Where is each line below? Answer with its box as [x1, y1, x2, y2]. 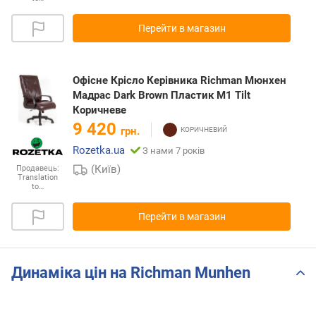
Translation [18, 173, 58, 183]
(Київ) [91, 163, 121, 176]
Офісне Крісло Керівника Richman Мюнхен [73, 74, 286, 87]
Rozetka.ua [73, 144, 125, 157]
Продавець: [16, 164, 59, 174]
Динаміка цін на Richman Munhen [11, 263, 250, 281]
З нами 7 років [142, 145, 205, 157]
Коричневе [73, 104, 126, 117]
